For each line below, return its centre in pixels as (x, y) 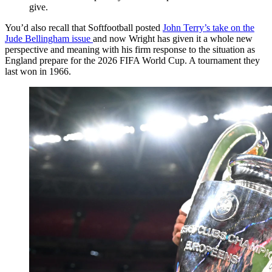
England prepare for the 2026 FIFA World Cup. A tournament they (132, 60)
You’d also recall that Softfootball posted (84, 27)
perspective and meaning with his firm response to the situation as (130, 49)
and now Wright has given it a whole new (173, 38)
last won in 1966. (38, 71)
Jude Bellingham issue (49, 38)
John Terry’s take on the (209, 27)
